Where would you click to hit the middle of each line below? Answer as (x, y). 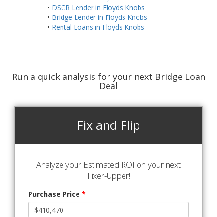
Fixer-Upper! (108, 176)
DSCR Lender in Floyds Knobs (98, 8)
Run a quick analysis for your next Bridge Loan (108, 77)
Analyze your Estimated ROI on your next (108, 165)
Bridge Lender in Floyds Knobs (99, 17)
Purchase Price (55, 194)
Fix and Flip (108, 125)
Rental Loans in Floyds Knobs (98, 27)
